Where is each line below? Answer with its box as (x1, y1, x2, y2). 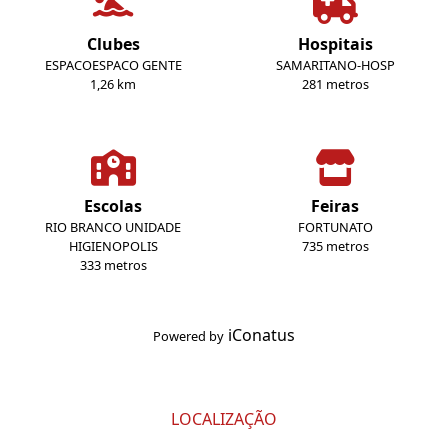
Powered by (153, 327, 224, 346)
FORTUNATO (297, 218, 373, 237)
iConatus (228, 324, 295, 347)
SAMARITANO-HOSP (275, 56, 395, 75)
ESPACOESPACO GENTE (44, 56, 182, 75)
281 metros (301, 75, 369, 94)
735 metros (301, 237, 369, 256)
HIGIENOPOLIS (68, 237, 158, 256)
